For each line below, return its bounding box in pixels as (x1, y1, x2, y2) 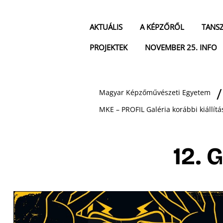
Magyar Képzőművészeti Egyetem (99, 88, 211, 98)
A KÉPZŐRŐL (140, 22, 184, 32)
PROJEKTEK (90, 42, 127, 53)
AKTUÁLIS (90, 22, 122, 32)
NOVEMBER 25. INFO (145, 42, 217, 53)
